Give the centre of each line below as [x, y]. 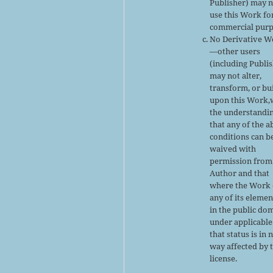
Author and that [240, 173]
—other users [235, 51]
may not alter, [236, 75]
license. [224, 258]
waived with [233, 148]
